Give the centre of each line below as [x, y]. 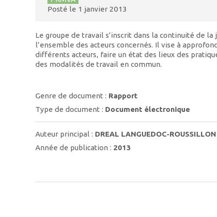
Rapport [123, 96]
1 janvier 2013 [102, 9]
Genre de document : [72, 96]
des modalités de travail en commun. [99, 64]
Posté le [62, 9]
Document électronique [148, 109]
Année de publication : [75, 147]
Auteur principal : [65, 134]
